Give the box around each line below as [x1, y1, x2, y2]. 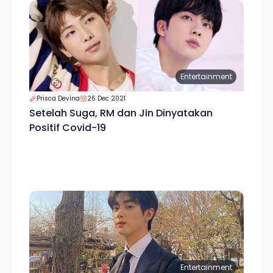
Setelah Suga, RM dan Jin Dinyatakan [29, 106, 213, 120]
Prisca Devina [37, 94, 80, 103]
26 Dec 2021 [87, 94, 126, 103]
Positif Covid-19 [29, 121, 106, 135]
